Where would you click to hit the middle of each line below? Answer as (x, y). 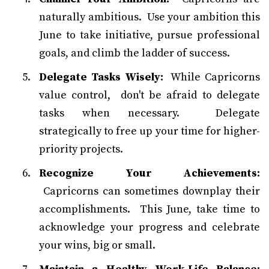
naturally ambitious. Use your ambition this (150, 17)
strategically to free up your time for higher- (150, 131)
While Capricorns (212, 77)
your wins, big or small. (97, 246)
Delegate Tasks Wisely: (101, 77)
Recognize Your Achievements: (150, 174)
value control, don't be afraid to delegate (150, 95)
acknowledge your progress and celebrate (150, 228)
